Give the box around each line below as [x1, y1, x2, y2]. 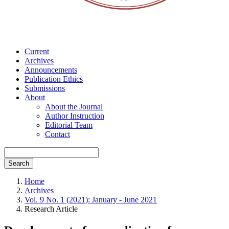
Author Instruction [45, 111, 104, 120]
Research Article [25, 204, 78, 213]
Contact [45, 130, 70, 139]
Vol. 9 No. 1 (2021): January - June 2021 [25, 195, 157, 204]
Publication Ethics [25, 75, 83, 83]
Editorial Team [45, 121, 93, 129]
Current [25, 47, 49, 56]
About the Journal [45, 102, 103, 111]
